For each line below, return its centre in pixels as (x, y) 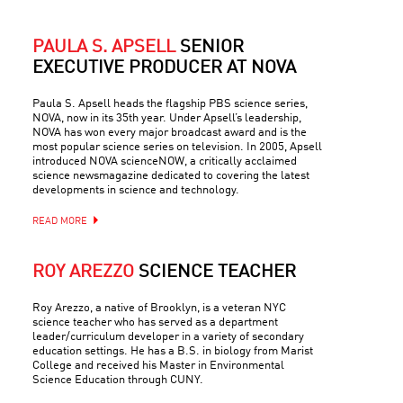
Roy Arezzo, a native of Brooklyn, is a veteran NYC (159, 308)
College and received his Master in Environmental (158, 366)
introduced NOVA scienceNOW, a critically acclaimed (165, 161)
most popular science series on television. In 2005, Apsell (177, 147)
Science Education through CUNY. (118, 380)
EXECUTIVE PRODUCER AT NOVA (164, 68)
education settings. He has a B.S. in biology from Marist (173, 351)
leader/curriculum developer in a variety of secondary (168, 337)
